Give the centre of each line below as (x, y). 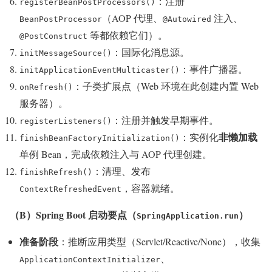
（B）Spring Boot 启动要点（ (73, 214)
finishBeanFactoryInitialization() (100, 138)
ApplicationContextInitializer (90, 259)
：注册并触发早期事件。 (165, 120)
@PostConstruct (53, 36)
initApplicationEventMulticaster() (100, 70)
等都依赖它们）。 (127, 35)
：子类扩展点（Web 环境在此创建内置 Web (166, 86)
